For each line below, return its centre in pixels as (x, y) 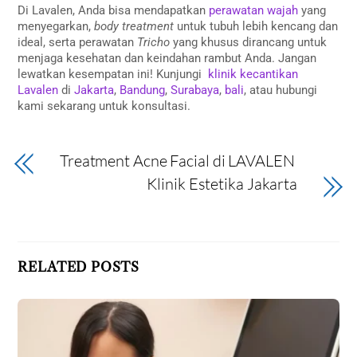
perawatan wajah (252, 10)
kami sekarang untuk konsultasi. (104, 106)
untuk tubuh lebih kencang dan (256, 26)
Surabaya (194, 90)
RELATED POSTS (79, 267)
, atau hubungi (281, 90)
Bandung (141, 90)
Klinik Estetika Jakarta (222, 184)
